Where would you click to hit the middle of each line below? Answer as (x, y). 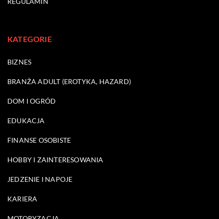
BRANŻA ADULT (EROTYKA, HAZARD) (69, 81)
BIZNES (20, 62)
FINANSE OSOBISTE (39, 140)
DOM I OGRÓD (32, 101)
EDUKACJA (26, 120)
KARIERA (22, 198)
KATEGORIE (30, 39)
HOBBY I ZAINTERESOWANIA (55, 159)
